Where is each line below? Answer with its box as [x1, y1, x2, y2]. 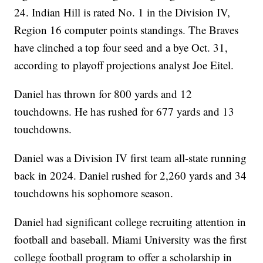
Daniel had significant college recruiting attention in [14, 214, 247, 230]
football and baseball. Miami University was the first [14, 232, 247, 247]
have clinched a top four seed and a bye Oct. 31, [14, 40, 228, 55]
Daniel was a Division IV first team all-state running [14, 150, 247, 166]
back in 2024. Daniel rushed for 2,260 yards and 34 [14, 168, 247, 183]
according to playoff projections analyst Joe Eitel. [14, 58, 234, 73]
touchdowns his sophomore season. [14, 186, 174, 201]
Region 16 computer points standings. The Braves [14, 22, 239, 38]
